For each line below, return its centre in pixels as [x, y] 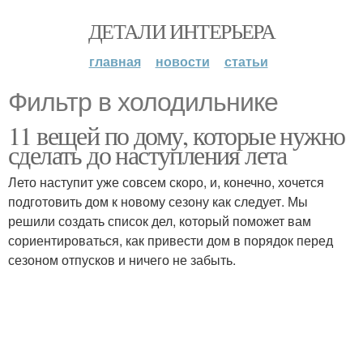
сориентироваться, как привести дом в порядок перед [171, 240]
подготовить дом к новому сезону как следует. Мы [158, 201]
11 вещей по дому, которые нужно [177, 135]
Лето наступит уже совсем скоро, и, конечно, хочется [166, 182]
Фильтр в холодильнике [143, 102]
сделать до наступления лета [147, 154]
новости [182, 61]
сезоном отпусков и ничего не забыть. [122, 260]
